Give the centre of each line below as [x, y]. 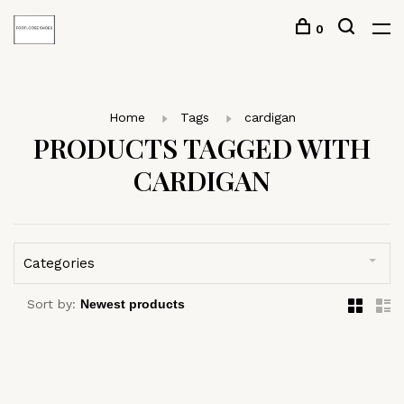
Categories [59, 263]
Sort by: [51, 304]
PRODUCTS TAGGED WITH [202, 148]
